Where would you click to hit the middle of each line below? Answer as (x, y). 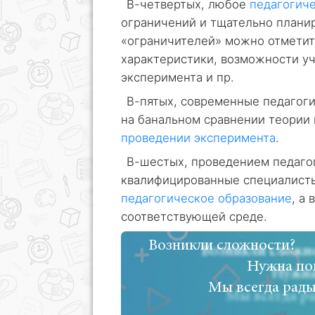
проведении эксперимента (198, 137)
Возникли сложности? (221, 246)
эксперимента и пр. (178, 77)
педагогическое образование (206, 198)
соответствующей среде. (194, 216)
